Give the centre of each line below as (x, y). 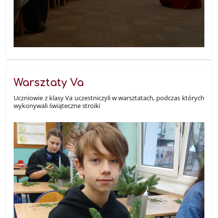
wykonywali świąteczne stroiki (57, 105)
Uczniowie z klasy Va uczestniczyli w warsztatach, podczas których (109, 98)
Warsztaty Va (49, 82)
